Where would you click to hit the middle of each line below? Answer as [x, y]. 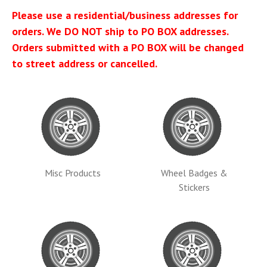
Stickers [194, 187]
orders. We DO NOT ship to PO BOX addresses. [120, 31]
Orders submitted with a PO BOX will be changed [128, 47]
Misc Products [73, 173]
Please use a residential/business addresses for [125, 15]
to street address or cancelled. [85, 63]
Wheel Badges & [194, 173]
